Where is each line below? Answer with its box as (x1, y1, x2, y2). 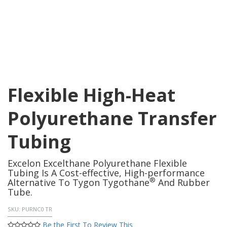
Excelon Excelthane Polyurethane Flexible (8, 157, 187, 169)
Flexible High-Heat (8, 82, 175, 107)
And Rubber (156, 176, 210, 188)
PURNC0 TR (22, 205, 52, 213)
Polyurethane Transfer (8, 105, 217, 131)
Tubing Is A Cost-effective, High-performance (8, 166, 205, 179)
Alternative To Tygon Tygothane (8, 176, 149, 188)
